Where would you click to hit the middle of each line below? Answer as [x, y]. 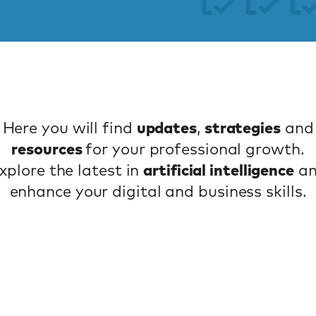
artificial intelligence [219, 171]
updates [166, 129]
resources [49, 150]
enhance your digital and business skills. [158, 192]
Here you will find [69, 129]
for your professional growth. [195, 150]
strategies [242, 129]
